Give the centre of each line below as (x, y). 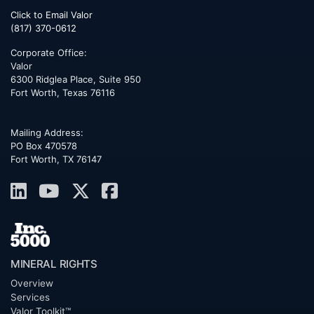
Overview (32, 284)
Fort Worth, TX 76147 (56, 159)
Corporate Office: (49, 53)
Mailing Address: (47, 133)
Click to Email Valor (52, 15)
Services (30, 298)
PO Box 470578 (44, 146)
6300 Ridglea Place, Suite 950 (76, 80)
